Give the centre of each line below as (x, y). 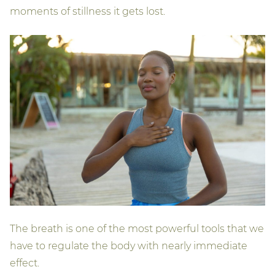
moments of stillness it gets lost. (87, 12)
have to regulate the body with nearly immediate (129, 246)
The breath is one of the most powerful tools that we (137, 228)
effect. (25, 263)
